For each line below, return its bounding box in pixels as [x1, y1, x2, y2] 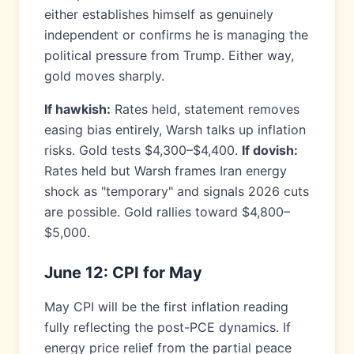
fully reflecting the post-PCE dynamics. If [44, 319, 291, 335]
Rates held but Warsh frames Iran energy [44, 163, 287, 179]
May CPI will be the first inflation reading [44, 299, 288, 314]
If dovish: [242, 142, 298, 158]
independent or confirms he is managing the [44, 27, 308, 43]
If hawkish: [44, 101, 111, 117]
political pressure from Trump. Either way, [44, 47, 294, 63]
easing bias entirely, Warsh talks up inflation [44, 122, 306, 137]
